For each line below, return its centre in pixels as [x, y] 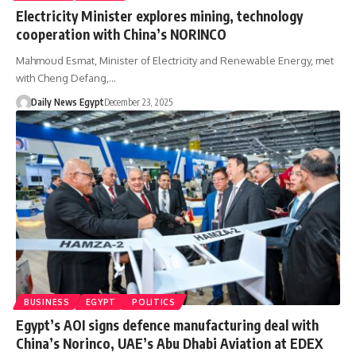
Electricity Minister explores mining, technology [159, 15]
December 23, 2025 [138, 102]
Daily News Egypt [67, 102]
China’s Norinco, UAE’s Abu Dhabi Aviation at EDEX [169, 343]
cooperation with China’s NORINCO [121, 34]
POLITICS [154, 302]
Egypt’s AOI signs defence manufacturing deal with [167, 325]
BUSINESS [47, 302]
